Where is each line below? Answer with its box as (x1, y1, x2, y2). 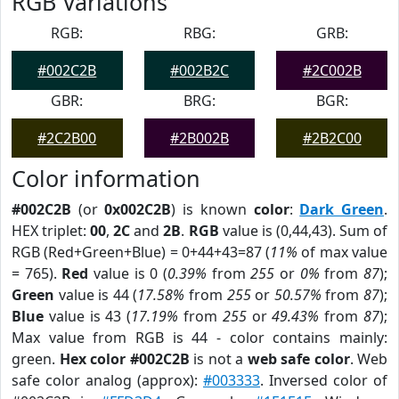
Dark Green (299, 199, 385, 219)
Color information (12, 163, 200, 193)
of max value (297, 242, 388, 262)
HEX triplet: (12, 221, 91, 240)
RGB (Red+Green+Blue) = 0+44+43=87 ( (12, 242, 271, 262)
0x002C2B (104, 199, 172, 219)
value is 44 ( (54, 285, 138, 305)
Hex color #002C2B (59, 349, 190, 369)
